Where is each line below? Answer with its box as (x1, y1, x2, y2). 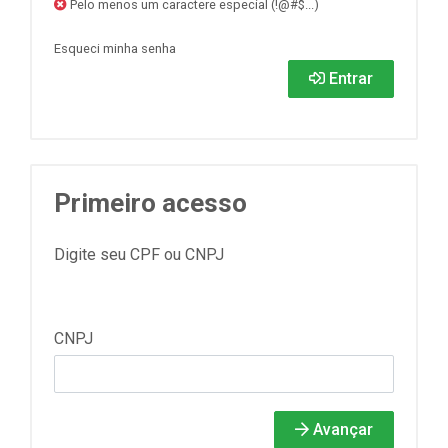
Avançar (309, 420, 373, 439)
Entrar (325, 69, 373, 88)
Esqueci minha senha (54, 41, 176, 56)
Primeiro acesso (54, 188, 247, 218)
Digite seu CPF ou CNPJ (54, 245, 224, 264)
